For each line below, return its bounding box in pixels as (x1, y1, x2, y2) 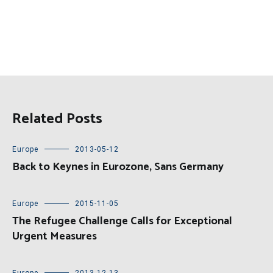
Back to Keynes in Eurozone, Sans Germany (12, 158, 224, 177)
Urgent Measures (12, 227, 97, 246)
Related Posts (12, 107, 102, 132)
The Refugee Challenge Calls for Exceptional (12, 212, 232, 231)
